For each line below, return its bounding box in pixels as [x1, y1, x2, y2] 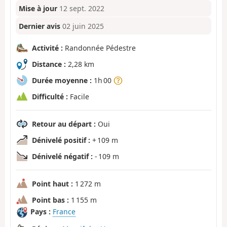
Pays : [30, 207, 51, 217]
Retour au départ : [32, 119, 96, 129]
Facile [68, 91, 89, 101]
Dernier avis [19, 21, 61, 31]
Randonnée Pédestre [63, 43, 136, 53]
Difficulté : [32, 91, 68, 101]
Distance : [32, 59, 66, 69]
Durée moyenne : [32, 75, 92, 85]
